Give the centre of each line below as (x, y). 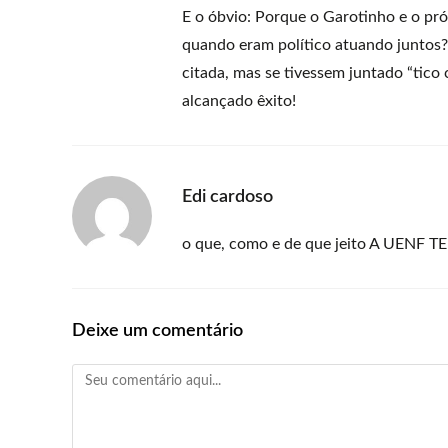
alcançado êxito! (239, 101)
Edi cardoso (227, 197)
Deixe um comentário (157, 331)
